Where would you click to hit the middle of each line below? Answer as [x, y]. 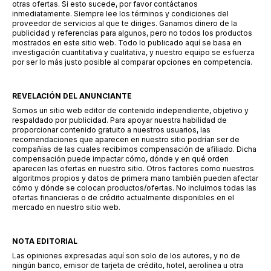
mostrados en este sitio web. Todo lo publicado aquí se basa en [127, 43]
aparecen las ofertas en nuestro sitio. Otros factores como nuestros [133, 168]
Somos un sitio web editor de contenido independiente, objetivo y [130, 110]
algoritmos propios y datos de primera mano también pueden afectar [135, 178]
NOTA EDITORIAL [45, 241]
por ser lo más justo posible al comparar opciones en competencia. [132, 62]
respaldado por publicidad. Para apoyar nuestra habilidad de [119, 120]
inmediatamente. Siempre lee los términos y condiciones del [120, 14]
